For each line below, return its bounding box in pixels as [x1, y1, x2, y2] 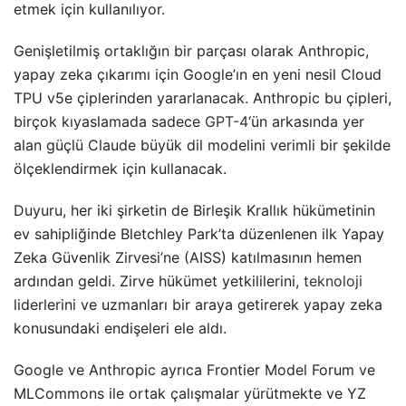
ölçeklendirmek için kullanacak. [14, 159, 227, 178]
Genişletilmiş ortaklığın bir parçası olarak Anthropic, [14, 41, 369, 60]
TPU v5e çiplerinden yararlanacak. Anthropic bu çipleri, [14, 88, 391, 107]
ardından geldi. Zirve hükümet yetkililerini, [14, 271, 304, 290]
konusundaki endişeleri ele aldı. [14, 318, 227, 337]
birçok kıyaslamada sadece [14, 111, 205, 130]
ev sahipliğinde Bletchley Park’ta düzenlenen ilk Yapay [14, 224, 384, 243]
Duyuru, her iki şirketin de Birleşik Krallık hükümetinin [14, 200, 375, 219]
